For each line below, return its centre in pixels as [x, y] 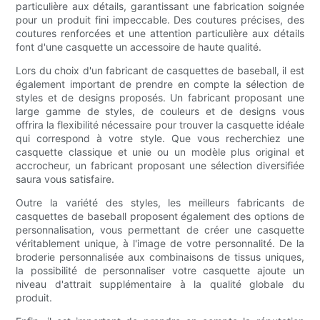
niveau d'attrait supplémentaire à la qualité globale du [160, 284]
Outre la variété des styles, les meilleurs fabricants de [160, 202]
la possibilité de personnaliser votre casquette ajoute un [160, 270]
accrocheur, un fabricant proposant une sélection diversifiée [160, 165]
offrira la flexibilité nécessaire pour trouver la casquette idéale [160, 124]
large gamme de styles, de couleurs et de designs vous [160, 111]
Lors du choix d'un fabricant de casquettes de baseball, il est [160, 70]
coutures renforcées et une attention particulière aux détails [160, 33]
